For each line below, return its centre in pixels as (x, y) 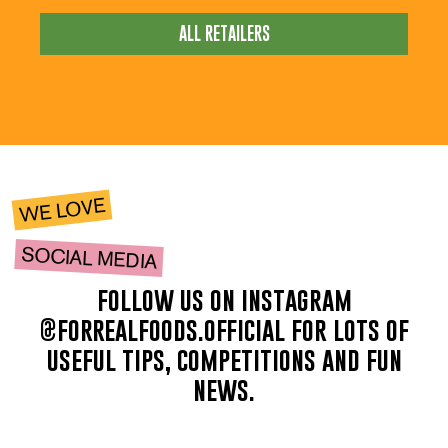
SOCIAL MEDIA (89, 258)
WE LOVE (62, 210)
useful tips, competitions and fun (224, 360)
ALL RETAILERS (224, 34)
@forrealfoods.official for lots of (224, 330)
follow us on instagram (224, 300)
